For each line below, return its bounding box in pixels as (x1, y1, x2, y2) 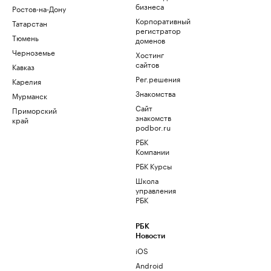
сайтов (135, 58, 159, 70)
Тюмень (12, 31, 39, 44)
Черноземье (12, 46, 55, 58)
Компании (135, 145, 169, 157)
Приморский (12, 104, 57, 116)
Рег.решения (135, 73, 180, 85)
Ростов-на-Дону (12, 2, 66, 15)
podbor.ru (135, 121, 171, 133)
